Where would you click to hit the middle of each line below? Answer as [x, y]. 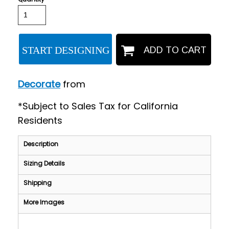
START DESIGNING [65, 50]
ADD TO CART [175, 50]
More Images [44, 202]
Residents [40, 120]
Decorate [39, 84]
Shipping [38, 182]
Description [41, 144]
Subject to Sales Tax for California [100, 106]
